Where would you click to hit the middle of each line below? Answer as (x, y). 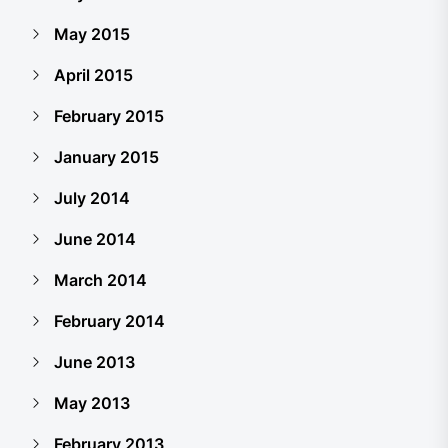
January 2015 (106, 157)
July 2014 (92, 198)
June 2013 (94, 362)
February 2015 (109, 116)
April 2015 (93, 75)
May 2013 (92, 403)
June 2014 (95, 239)
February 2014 (109, 321)
